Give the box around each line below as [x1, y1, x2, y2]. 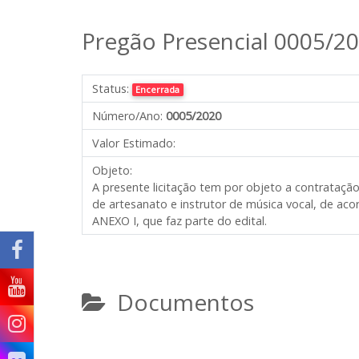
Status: [92, 81, 129, 96]
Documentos [106, 287, 254, 317]
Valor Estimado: [92, 135, 175, 151]
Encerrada [135, 83, 180, 95]
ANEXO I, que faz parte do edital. [92, 213, 267, 228]
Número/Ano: [92, 108, 163, 123]
